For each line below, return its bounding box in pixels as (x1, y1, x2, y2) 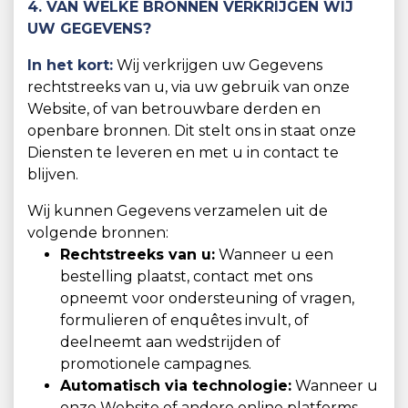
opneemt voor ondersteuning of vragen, (60, 290, 354, 307)
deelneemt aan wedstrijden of (60, 333, 280, 351)
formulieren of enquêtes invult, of (60, 311, 309, 329)
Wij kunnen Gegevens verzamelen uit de (27, 202, 328, 219)
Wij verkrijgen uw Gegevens (113, 56, 322, 74)
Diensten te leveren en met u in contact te (27, 144, 339, 161)
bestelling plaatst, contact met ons (60, 268, 312, 285)
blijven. (27, 166, 78, 183)
